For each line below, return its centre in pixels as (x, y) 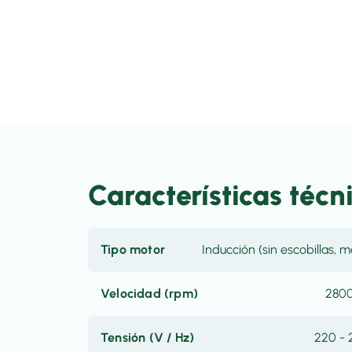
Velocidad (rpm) (149, 293)
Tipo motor (133, 249)
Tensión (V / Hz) (148, 337)
